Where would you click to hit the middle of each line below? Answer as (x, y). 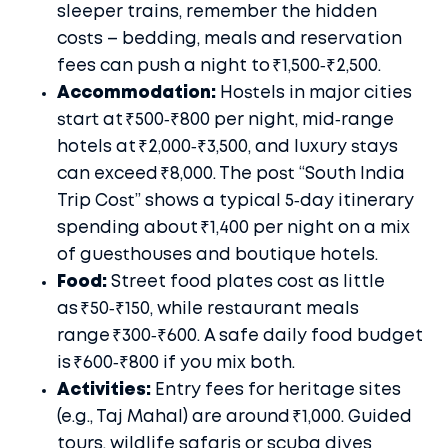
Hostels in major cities (314, 93)
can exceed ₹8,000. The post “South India (231, 174)
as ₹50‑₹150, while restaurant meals (208, 309)
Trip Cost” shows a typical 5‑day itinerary (235, 201)
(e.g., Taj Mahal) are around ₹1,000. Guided (234, 417)
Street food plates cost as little (246, 282)
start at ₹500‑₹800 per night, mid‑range (225, 120)
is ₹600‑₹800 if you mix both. (176, 363)
